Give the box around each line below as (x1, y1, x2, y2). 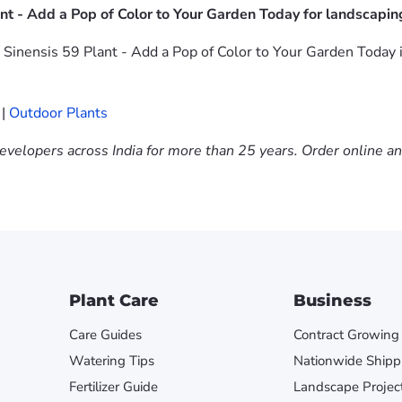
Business (293, 291, 371, 310)
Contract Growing (293, 326, 399, 344)
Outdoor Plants (9, 103, 108, 123)
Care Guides (68, 326, 142, 344)
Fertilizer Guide (68, 378, 158, 396)
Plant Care (68, 291, 159, 310)
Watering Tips (68, 352, 154, 370)
